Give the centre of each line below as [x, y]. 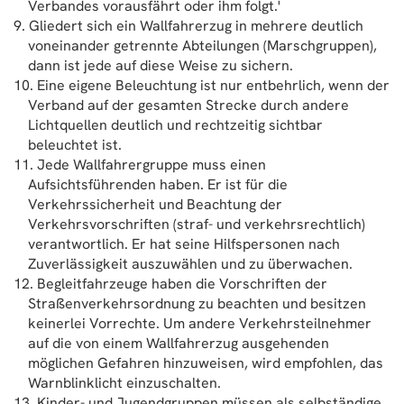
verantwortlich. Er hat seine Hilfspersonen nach [184, 244]
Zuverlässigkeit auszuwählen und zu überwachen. [190, 264]
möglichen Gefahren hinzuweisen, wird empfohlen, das [206, 363]
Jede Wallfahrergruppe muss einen [151, 165]
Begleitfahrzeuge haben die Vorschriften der [182, 284]
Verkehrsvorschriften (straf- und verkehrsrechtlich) [197, 224]
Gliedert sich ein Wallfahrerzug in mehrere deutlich [196, 26]
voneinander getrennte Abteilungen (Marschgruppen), [202, 46]
